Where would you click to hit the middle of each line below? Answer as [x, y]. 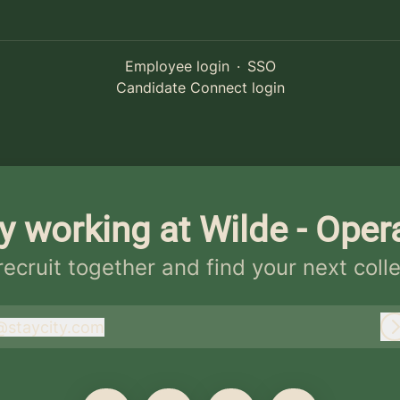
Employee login [177, 66]
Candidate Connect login [200, 87]
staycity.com [56, 327]
